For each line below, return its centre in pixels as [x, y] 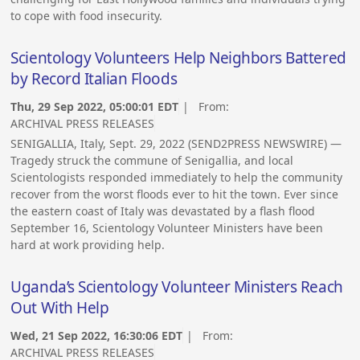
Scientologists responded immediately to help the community [177, 178]
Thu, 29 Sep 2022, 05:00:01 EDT [95, 107]
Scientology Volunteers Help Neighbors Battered [178, 57]
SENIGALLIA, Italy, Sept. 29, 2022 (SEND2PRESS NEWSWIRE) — [176, 144]
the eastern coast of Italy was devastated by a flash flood [163, 211]
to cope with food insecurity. [87, 15]
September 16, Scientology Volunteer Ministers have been [167, 228]
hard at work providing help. [88, 245]
